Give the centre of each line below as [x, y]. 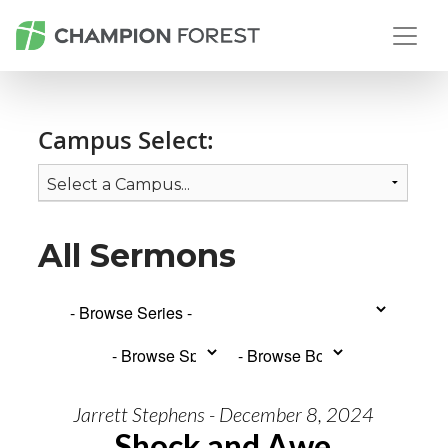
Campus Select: [126, 140]
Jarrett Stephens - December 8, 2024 [223, 414]
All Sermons [137, 255]
